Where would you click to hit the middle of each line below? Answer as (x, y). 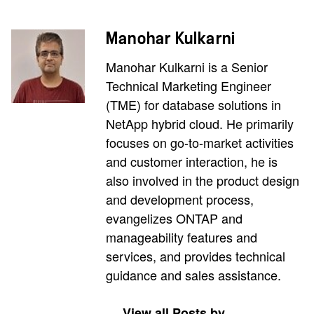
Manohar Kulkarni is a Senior (187, 66)
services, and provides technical (196, 255)
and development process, (180, 199)
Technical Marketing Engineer (189, 85)
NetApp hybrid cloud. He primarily (200, 123)
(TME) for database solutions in (193, 104)
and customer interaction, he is (192, 161)
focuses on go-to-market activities (200, 142)
